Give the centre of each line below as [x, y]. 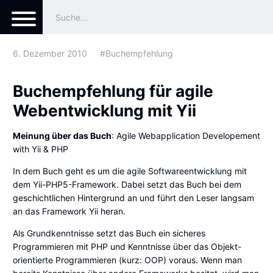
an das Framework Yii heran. [69, 211]
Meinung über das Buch [62, 136]
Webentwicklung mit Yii [105, 111]
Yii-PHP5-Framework [75, 184]
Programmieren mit [52, 246]
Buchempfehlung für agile [113, 91]
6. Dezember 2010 [50, 53]
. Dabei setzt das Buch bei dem [179, 184]
